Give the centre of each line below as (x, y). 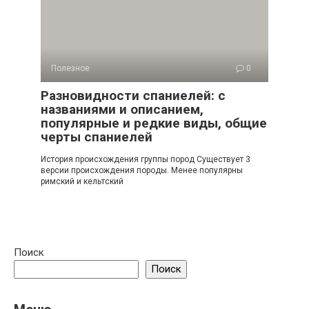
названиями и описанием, (122, 110)
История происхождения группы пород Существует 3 (146, 160)
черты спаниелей (97, 137)
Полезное (70, 69)
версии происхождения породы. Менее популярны (142, 171)
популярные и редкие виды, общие (154, 123)
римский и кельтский (82, 182)
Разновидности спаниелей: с (133, 96)
